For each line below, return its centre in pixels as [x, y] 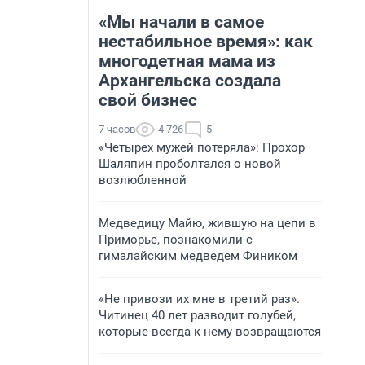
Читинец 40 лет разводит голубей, [197, 315]
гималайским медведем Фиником [198, 256]
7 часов [117, 129]
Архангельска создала [190, 81]
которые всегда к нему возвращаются [210, 332]
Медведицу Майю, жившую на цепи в [207, 223]
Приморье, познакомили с [176, 240]
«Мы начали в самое [181, 22]
